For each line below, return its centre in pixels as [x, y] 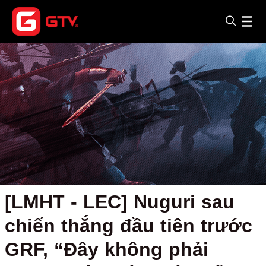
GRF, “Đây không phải [107, 249]
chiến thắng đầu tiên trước [129, 226]
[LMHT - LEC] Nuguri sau [120, 202]
